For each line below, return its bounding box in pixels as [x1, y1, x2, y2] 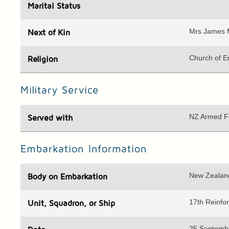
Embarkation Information [20, 144, 148, 155]
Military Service [20, 85, 99, 96]
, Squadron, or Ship [44, 199, 116, 208]
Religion [28, 55, 58, 64]
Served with [28, 114, 73, 123]
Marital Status [28, 2, 81, 11]
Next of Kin [28, 29, 71, 37]
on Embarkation [46, 173, 108, 181]
